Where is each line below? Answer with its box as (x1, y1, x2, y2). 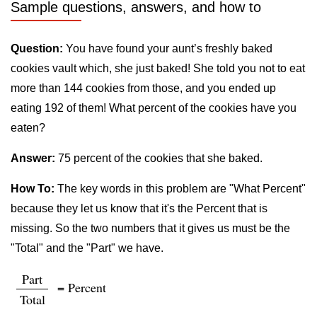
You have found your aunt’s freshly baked (63, 42, 272, 54)
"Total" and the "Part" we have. (11, 242, 163, 254)
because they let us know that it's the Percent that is (11, 202, 267, 214)
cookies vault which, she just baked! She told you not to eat (11, 62, 305, 74)
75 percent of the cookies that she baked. (55, 152, 263, 164)
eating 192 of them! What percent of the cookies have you (11, 102, 296, 114)
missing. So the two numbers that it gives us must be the (11, 222, 290, 234)
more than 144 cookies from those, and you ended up (11, 82, 276, 94)
